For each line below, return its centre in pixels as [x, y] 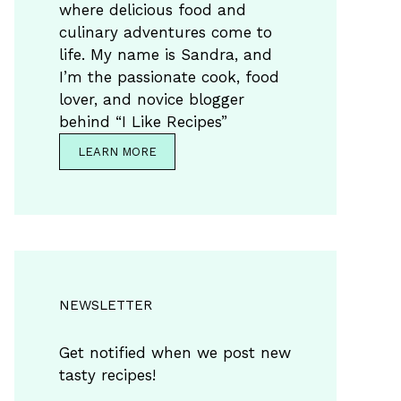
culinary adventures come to [166, 32]
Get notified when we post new [175, 352]
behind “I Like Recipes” [143, 121]
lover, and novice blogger [152, 99]
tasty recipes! [107, 375]
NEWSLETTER [106, 305]
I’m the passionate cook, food [169, 77]
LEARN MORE [117, 151]
